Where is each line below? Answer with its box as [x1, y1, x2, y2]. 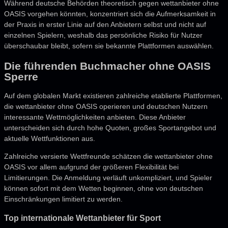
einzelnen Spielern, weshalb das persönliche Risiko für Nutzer [4, 31, 203, 40]
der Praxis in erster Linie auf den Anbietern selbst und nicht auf [4, 20, 206, 29]
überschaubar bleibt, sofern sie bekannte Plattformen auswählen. [4, 42, 214, 50]
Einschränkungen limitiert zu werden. [4, 195, 123, 204]
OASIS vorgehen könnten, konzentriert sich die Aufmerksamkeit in [4, 10, 216, 18]
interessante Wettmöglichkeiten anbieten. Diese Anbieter [4, 113, 186, 122]
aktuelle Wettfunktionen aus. [4, 134, 95, 143]
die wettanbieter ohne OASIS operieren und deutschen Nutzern [4, 102, 208, 111]
